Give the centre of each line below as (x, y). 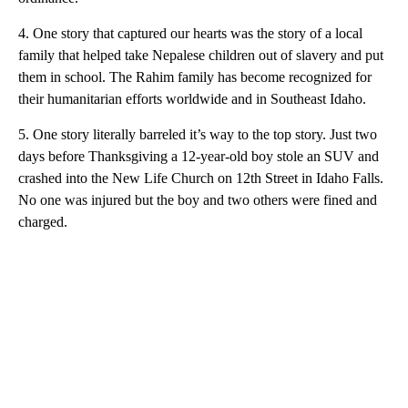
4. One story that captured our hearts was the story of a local (190, 33)
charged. (43, 221)
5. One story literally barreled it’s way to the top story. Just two (198, 134)
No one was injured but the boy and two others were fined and (198, 199)
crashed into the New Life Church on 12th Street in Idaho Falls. (201, 178)
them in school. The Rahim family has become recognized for (195, 76)
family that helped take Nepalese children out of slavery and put (201, 55)
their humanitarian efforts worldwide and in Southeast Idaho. (192, 98)
